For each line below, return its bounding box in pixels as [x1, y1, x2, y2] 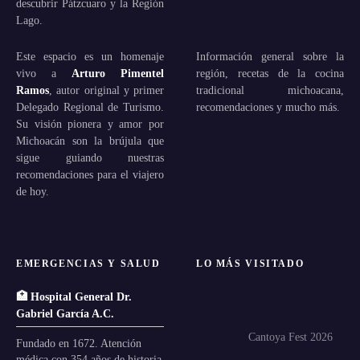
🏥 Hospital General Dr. [16, 289, 132, 303]
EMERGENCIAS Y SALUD [16, 258, 161, 268]
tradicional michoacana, [196, 83, 344, 96]
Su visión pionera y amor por [16, 117, 164, 130]
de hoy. [16, 184, 49, 198]
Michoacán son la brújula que [16, 133, 164, 147]
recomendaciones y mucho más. [196, 100, 340, 113]
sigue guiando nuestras [16, 150, 164, 164]
